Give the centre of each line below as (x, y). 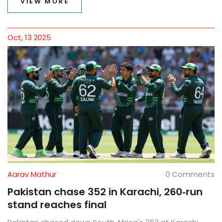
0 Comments (190, 174)
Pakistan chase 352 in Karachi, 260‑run (105, 192)
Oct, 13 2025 (29, 38)
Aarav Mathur (32, 174)
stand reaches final (57, 204)
